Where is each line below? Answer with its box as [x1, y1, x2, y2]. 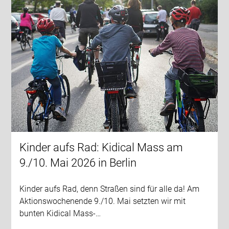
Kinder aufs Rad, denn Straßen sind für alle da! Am [19, 184, 200, 194]
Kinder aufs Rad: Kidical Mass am [19, 141, 184, 154]
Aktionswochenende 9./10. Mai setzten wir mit [19, 196, 186, 207]
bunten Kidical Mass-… [19, 209, 101, 219]
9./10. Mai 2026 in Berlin [19, 156, 137, 170]
